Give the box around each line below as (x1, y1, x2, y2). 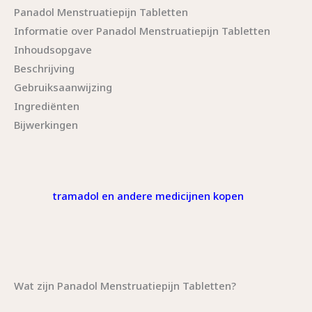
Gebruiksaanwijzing (14, 79, 112, 94)
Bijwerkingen (14, 117, 78, 132)
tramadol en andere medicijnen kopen (53, 188, 244, 203)
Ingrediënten (14, 98, 79, 113)
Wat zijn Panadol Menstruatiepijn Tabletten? (14, 278, 236, 292)
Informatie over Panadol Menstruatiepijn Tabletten (14, 23, 270, 38)
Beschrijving (14, 61, 75, 75)
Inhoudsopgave (14, 42, 92, 56)
